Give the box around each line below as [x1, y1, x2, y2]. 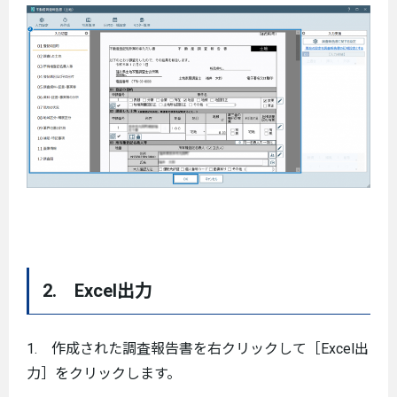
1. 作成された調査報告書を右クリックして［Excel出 [27, 340, 369, 358]
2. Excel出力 [43, 280, 152, 302]
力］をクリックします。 [27, 365, 181, 383]
